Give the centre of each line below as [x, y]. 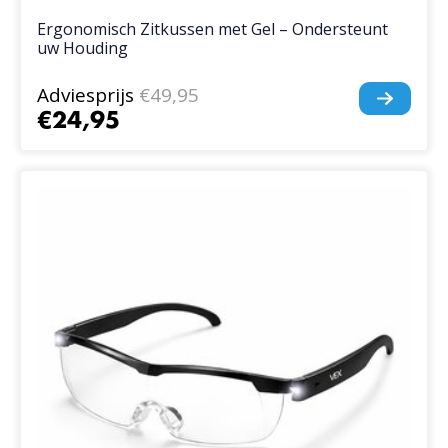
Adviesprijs [86, 94]
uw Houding [83, 47]
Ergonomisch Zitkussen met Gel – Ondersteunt [213, 28]
